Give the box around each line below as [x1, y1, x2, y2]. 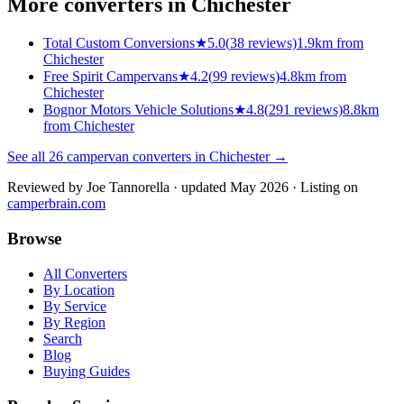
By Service [43, 298, 106, 314]
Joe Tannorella [87, 179, 170, 196]
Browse [7, 229, 61, 249]
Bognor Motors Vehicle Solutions [43, 102, 234, 118]
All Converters [43, 265, 127, 281]
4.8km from [280, 69, 346, 85]
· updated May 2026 [170, 179, 289, 196]
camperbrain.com [7, 196, 106, 212]
